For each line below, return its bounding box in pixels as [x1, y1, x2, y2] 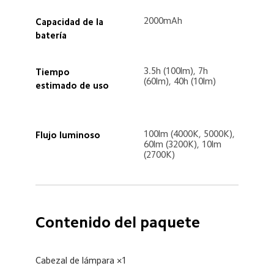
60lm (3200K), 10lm [143, 139, 224, 149]
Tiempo [35, 67, 72, 76]
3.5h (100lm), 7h [143, 65, 210, 75]
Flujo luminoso [35, 130, 105, 139]
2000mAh [143, 16, 187, 26]
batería [35, 31, 72, 40]
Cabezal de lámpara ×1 [35, 255, 131, 265]
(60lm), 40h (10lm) [143, 76, 221, 86]
